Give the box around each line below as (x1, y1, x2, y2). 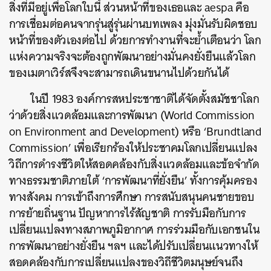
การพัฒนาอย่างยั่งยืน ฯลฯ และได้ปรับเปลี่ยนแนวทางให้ (9, 236, 258, 256)
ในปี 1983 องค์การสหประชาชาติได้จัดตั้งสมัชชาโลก (30, 89, 260, 109)
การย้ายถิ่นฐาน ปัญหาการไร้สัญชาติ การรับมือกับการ (9, 203, 246, 223)
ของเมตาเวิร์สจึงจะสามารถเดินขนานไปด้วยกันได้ (9, 63, 230, 83)
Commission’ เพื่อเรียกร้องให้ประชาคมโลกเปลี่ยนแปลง (9, 138, 258, 158)
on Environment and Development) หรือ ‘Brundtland (9, 122, 262, 142)
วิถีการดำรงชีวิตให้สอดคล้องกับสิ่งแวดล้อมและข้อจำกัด (9, 154, 260, 174)
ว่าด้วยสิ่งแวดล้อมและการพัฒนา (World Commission (9, 105, 255, 125)
